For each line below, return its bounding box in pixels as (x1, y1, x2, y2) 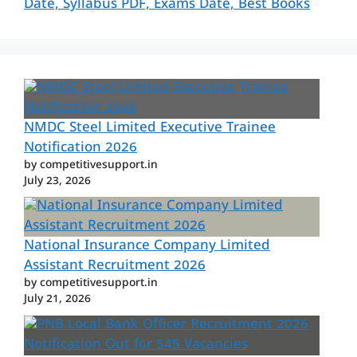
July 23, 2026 (24, 174, 91, 190)
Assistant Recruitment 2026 (24, 257, 206, 277)
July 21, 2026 (24, 292, 91, 308)
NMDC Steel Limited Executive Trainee (24, 119, 276, 138)
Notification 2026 (24, 139, 137, 158)
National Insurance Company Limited (24, 237, 270, 257)
